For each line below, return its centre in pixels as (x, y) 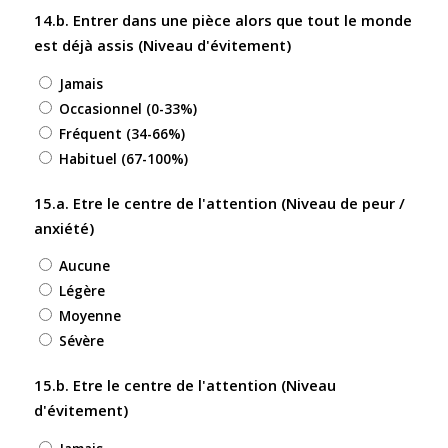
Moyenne (89, 316)
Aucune (84, 266)
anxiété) (63, 227)
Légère (81, 291)
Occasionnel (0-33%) (127, 108)
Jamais (80, 83)
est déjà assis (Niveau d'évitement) (162, 44)
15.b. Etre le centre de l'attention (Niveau (184, 385)
